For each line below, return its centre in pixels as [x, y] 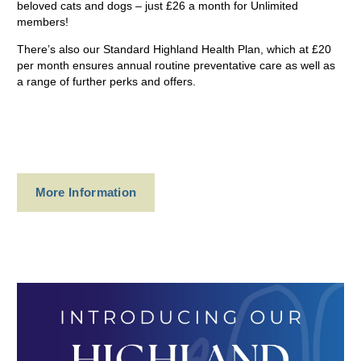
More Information [86, 193]
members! [43, 21]
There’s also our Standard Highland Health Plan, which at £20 [174, 49]
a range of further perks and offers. [106, 81]
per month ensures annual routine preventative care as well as [176, 65]
